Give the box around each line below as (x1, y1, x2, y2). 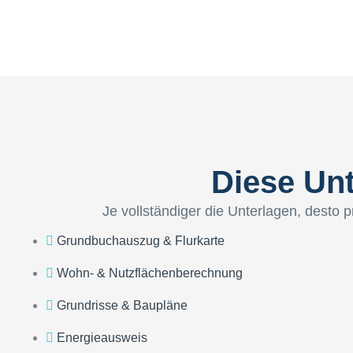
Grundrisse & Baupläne (57, 299, 188, 313)
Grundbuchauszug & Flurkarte (57, 234, 225, 248)
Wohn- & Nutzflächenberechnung (57, 266, 243, 281)
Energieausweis (57, 331, 147, 345)
